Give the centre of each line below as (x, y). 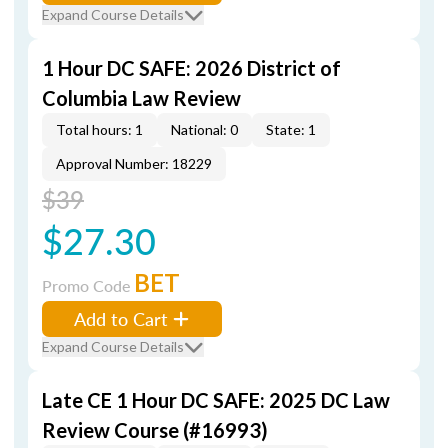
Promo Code (88, 285)
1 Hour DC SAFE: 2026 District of (191, 68)
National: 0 (204, 129)
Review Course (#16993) (155, 430)
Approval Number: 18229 (134, 163)
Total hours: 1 (99, 129)
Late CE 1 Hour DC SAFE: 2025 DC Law (216, 400)
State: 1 (291, 129)
